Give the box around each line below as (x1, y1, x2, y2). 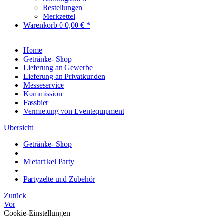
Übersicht (4, 124, 33, 132)
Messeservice (23, 81, 64, 89)
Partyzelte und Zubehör (23, 175, 95, 183)
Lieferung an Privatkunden (23, 72, 105, 80)
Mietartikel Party (23, 157, 74, 166)
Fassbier (23, 98, 48, 107)
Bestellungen (43, 3, 82, 12)
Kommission (23, 90, 62, 98)
